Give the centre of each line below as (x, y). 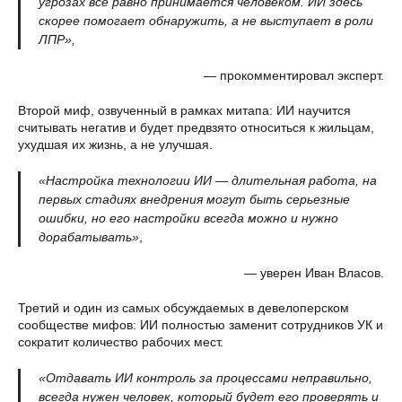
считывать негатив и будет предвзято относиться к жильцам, (196, 127)
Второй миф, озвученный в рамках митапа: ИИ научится (184, 110)
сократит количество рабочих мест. (121, 342)
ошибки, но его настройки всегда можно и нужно (188, 218)
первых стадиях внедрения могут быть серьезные (194, 199)
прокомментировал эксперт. (300, 75)
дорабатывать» (89, 237)
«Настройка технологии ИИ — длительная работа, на (208, 180)
